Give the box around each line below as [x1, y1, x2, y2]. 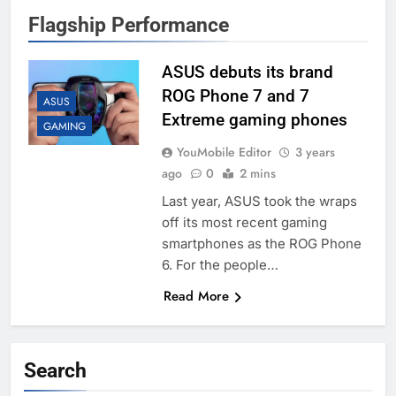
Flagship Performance [28, 12, 229, 38]
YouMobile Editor [176, 143, 271, 162]
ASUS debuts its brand [161, 62, 333, 83]
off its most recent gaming [161, 214, 327, 232]
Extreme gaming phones [161, 110, 347, 131]
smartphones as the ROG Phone [161, 235, 362, 253]
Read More [163, 286, 229, 307]
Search [24, 358, 87, 384]
